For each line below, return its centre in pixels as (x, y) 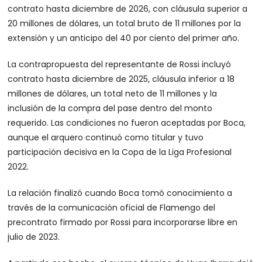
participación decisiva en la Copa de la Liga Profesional (120, 152)
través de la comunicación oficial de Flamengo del (112, 208)
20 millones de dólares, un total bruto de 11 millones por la (125, 24)
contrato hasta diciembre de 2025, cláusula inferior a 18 (121, 79)
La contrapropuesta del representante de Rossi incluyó (120, 65)
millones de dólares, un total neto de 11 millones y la (113, 94)
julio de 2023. (34, 237)
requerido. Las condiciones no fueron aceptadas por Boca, (127, 123)
